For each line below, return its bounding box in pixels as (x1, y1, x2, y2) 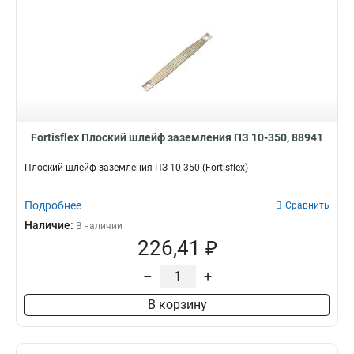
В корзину (147, 297, 207, 312)
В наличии (76, 220, 122, 232)
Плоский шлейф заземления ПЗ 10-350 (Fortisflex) (24, 162, 248, 173)
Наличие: (24, 219, 76, 232)
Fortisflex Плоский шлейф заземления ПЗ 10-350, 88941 (31, 131, 323, 144)
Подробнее (24, 199, 81, 212)
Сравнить (285, 200, 330, 211)
